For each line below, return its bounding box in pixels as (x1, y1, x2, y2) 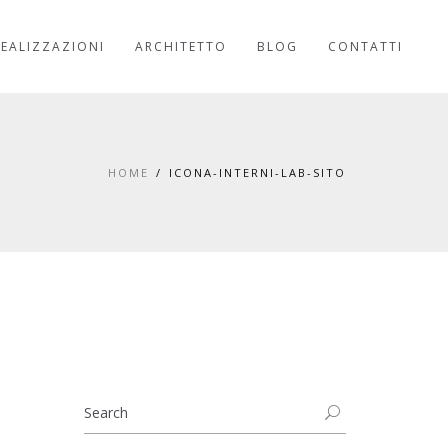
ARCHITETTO (135, 38, 227, 55)
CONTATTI (328, 38, 403, 55)
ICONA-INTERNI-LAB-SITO (169, 165, 346, 180)
